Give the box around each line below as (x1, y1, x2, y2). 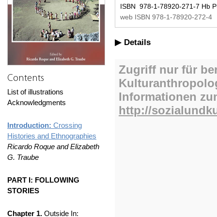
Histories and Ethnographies (7, 132, 96, 140)
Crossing (53, 121, 82, 129)
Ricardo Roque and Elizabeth (7, 142, 99, 151)
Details (124, 38, 151, 47)
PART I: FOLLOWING (7, 176, 79, 184)
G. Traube (7, 153, 39, 161)
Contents (7, 74, 44, 83)
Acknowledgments (7, 98, 66, 107)
